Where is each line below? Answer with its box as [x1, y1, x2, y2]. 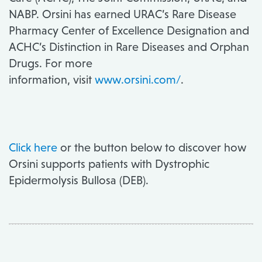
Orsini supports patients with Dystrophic [9, 157, 209, 171]
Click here [9, 141, 57, 154]
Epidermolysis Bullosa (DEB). [9, 174, 149, 187]
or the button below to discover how [57, 141, 246, 154]
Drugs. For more [9, 57, 92, 70]
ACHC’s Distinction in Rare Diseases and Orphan [9, 40, 249, 54]
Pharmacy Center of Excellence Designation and [9, 24, 249, 37]
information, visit [9, 73, 95, 87]
